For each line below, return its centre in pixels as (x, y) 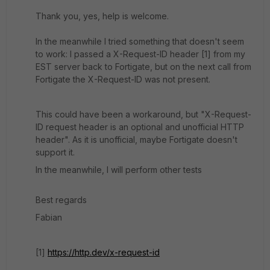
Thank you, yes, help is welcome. (102, 16)
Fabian (49, 217)
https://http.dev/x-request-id (104, 252)
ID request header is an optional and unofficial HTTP (140, 127)
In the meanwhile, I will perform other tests (119, 170)
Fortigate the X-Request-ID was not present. (123, 79)
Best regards (61, 200)
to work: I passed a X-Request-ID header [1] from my (140, 54)
